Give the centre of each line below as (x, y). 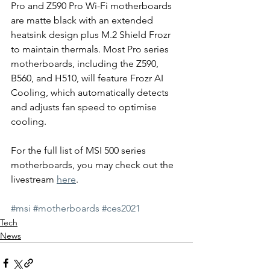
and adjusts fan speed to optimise (85, 107)
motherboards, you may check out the (93, 165)
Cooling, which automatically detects (91, 93)
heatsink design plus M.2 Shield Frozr (92, 35)
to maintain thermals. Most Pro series (91, 49)
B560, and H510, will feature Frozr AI (88, 78)
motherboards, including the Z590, (86, 64)
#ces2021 (121, 208)
